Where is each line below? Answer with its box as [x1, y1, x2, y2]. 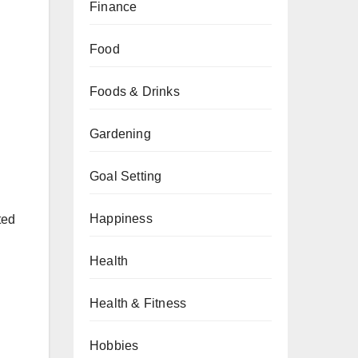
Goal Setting [89, 169, 162, 183]
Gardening [89, 127, 151, 141]
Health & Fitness [89, 296, 187, 310]
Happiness [89, 212, 153, 225]
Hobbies [89, 339, 139, 352]
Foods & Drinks [89, 85, 180, 98]
